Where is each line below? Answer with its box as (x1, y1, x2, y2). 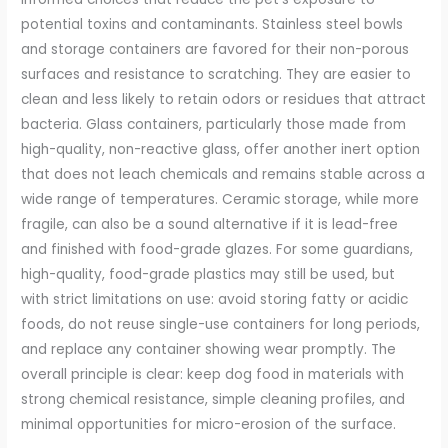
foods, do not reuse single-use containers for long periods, (21, 315, 421, 335)
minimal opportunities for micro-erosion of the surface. (21, 415, 397, 435)
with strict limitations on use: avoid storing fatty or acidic (21, 290, 409, 310)
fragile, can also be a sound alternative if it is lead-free (21, 215, 399, 235)
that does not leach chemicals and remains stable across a (21, 165, 426, 185)
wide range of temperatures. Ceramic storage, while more (21, 190, 420, 210)
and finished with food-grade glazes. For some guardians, (21, 240, 414, 260)
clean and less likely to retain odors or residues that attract (21, 90, 427, 110)
